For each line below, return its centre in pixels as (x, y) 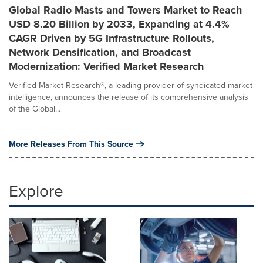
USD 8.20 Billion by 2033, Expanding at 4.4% (119, 24)
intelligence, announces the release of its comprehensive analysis (129, 97)
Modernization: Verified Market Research (106, 66)
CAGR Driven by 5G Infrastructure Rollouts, (112, 38)
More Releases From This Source (71, 144)
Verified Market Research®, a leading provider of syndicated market (131, 85)
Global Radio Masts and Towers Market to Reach (125, 10)
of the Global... (35, 109)
